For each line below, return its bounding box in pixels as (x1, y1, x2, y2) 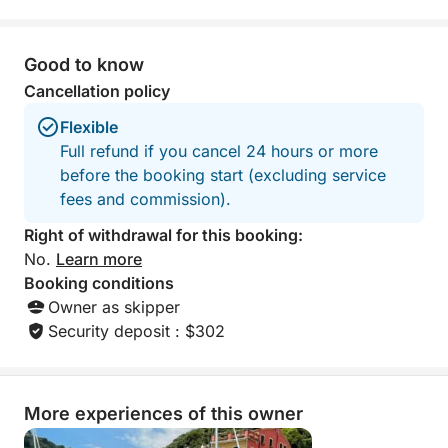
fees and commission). (60, 189, 231, 209)
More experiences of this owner (24, 403, 303, 424)
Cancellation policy (24, 81, 170, 101)
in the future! (41, 45, 124, 62)
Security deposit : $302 (48, 321, 225, 341)
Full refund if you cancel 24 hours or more (60, 141, 378, 161)
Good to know (24, 54, 144, 75)
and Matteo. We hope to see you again (41, 25, 125, 42)
